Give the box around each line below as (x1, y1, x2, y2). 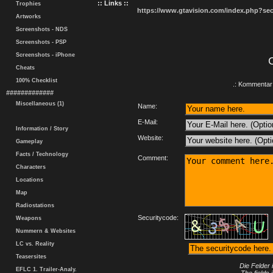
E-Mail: (137, 118, 158, 126)
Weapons (12, 215, 41, 221)
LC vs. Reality (12, 241, 54, 247)
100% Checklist (12, 77, 57, 83)
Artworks (12, 13, 41, 19)
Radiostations (12, 202, 54, 208)
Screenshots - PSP (12, 39, 66, 45)
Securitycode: (137, 214, 179, 221)
